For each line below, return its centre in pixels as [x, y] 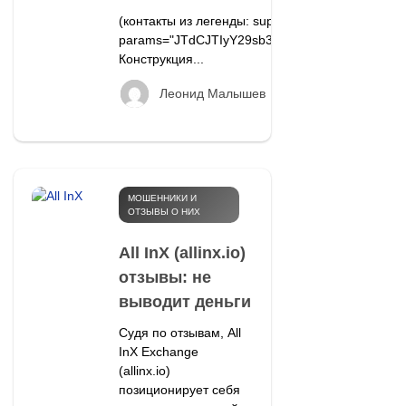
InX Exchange [158, 351]
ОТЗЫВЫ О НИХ [164, 211]
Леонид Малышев [212, 93]
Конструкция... [161, 58]
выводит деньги [184, 301]
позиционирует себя [179, 389]
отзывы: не [164, 277]
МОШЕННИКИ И [162, 198]
